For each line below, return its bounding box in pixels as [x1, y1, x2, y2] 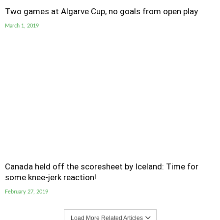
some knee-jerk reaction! [5, 172, 96, 182]
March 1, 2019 [5, 23, 39, 28]
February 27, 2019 [5, 189, 48, 194]
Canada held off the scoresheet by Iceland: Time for [5, 162, 198, 171]
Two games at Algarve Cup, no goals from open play [5, 6, 198, 16]
